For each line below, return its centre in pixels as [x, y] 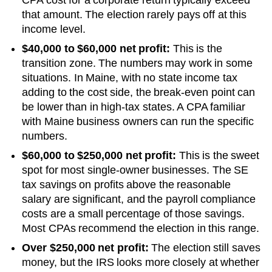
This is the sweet [218, 155]
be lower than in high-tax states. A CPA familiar [134, 107]
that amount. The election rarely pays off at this [134, 14]
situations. [46, 77]
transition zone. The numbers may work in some [137, 63]
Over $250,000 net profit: [85, 247]
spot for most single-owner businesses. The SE [135, 170]
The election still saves [204, 247]
